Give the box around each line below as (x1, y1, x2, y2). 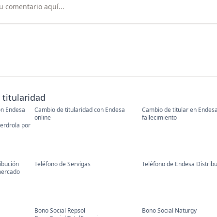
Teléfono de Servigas (34, 160, 91, 168)
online (34, 113, 51, 122)
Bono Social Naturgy (141, 206, 197, 215)
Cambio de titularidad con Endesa (34, 106, 125, 114)
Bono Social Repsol (34, 206, 85, 215)
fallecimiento (141, 113, 177, 122)
